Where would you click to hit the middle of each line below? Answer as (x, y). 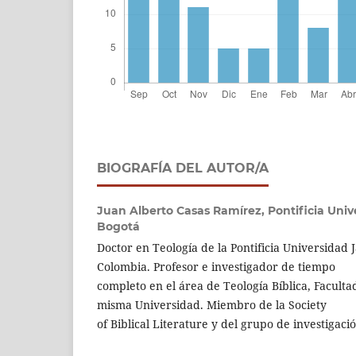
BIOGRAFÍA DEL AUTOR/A (183, 168)
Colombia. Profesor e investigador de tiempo (216, 267)
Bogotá (118, 227)
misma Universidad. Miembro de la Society (212, 305)
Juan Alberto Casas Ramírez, (182, 211)
